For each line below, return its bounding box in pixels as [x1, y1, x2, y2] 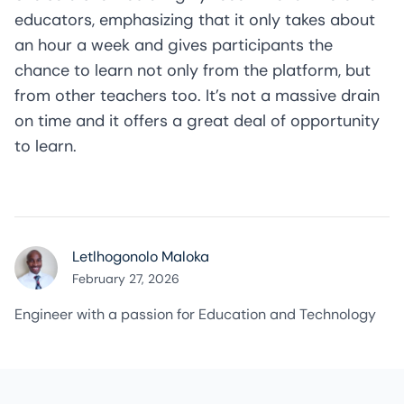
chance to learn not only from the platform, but [14, 60, 371, 81]
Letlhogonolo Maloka [72, 247, 209, 266]
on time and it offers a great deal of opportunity [14, 110, 380, 132]
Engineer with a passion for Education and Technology [14, 305, 376, 324]
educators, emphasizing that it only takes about [14, 9, 375, 31]
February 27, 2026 [72, 271, 179, 287]
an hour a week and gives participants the [14, 34, 333, 56]
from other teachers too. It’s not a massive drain [14, 85, 380, 106]
